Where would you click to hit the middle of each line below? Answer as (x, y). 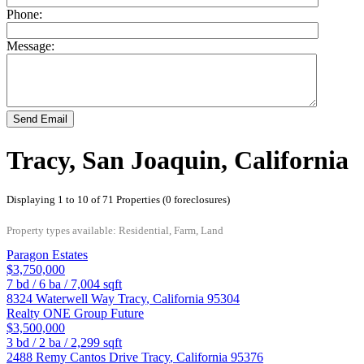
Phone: (24, 15)
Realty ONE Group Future (75, 314)
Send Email (40, 119)
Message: (30, 46)
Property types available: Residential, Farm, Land (115, 231)
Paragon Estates (47, 255)
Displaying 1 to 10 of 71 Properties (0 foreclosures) (118, 200)
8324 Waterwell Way (62, 299)
